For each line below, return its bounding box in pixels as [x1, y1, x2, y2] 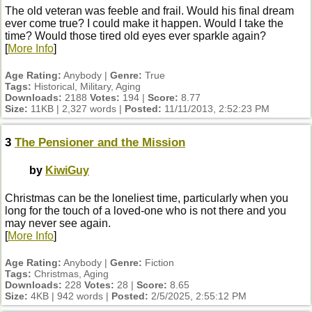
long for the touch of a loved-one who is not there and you [5, 204, 286, 217]
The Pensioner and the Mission [15, 136, 185, 150]
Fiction [142, 256, 174, 268]
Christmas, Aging [31, 267, 109, 279]
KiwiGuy [45, 164, 89, 177]
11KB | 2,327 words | [28, 103, 125, 115]
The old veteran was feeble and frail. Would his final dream [5, 5, 294, 17]
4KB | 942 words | [28, 290, 111, 302]
